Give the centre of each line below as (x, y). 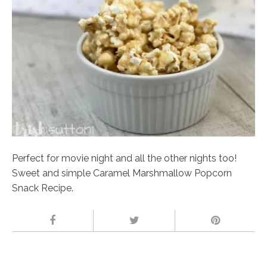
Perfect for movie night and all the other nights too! (124, 158)
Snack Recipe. (43, 188)
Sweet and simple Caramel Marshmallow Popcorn (122, 173)
